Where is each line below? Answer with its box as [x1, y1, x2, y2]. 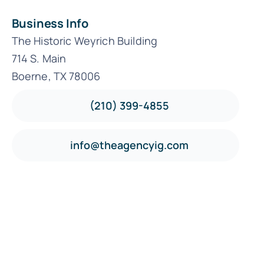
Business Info [11, 15, 88, 31]
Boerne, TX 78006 [11, 68, 101, 83]
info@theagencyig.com [70, 137, 189, 152]
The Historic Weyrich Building [11, 33, 158, 48]
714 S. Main [11, 51, 67, 65]
